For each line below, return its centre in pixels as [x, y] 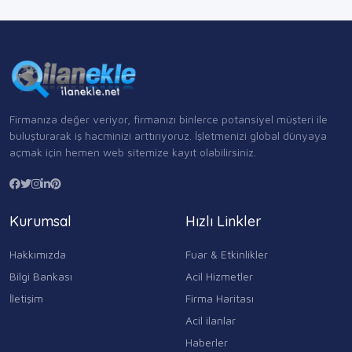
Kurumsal [40, 221]
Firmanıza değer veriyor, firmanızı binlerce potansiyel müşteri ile [169, 119]
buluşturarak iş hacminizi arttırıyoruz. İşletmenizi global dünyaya [168, 135]
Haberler [207, 342]
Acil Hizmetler [219, 276]
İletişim [26, 298]
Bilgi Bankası [41, 276]
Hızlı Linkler [224, 221]
